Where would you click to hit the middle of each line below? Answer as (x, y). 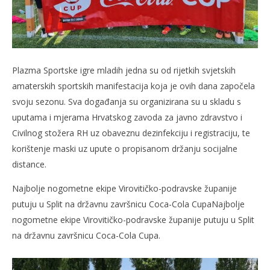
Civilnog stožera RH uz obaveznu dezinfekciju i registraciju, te (131, 133)
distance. (29, 165)
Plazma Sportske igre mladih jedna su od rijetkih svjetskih (124, 71)
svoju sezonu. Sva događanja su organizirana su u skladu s (127, 102)
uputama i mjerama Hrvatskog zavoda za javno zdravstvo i (127, 118)
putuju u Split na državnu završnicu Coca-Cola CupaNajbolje (128, 204)
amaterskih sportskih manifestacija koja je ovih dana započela (133, 86)
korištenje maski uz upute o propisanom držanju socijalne (125, 149)
